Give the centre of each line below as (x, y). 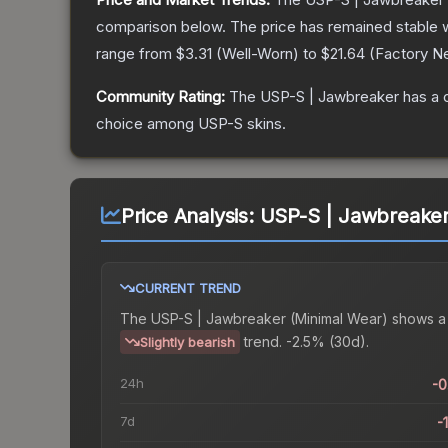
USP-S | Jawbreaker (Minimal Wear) (269, 319)
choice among (147, 124)
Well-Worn (257, 54)
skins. (264, 124)
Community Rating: (160, 97)
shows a (417, 319)
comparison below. (161, 27)
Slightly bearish (187, 342)
